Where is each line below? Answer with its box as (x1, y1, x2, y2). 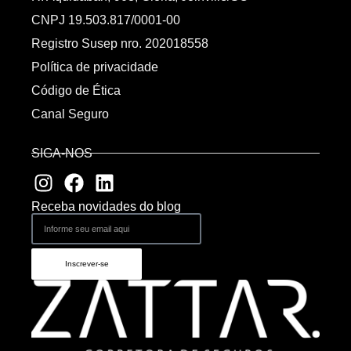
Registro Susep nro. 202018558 (31, 36, 208, 50)
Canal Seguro (31, 107, 109, 121)
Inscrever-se (64, 259, 109, 269)
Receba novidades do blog (31, 200, 181, 214)
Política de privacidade (31, 60, 158, 74)
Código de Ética (31, 83, 121, 97)
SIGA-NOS (31, 146, 92, 160)
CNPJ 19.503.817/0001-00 (31, 13, 180, 27)
